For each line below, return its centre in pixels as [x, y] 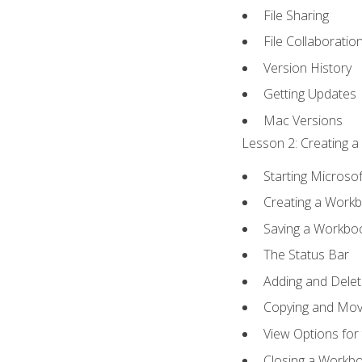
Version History [308, 67]
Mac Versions [303, 121]
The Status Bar [307, 255]
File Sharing [297, 15]
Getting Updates [310, 94]
